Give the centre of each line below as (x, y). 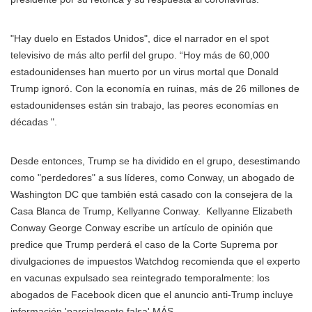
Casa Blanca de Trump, (64, 211)
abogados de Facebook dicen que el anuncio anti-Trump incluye (152, 295)
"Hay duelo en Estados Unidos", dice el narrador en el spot (140, 38)
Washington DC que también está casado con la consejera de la (151, 194)
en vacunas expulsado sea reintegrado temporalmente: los (140, 278)
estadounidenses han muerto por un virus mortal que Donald (145, 72)
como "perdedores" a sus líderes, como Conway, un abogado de (153, 178)
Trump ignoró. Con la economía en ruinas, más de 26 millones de (155, 88)
